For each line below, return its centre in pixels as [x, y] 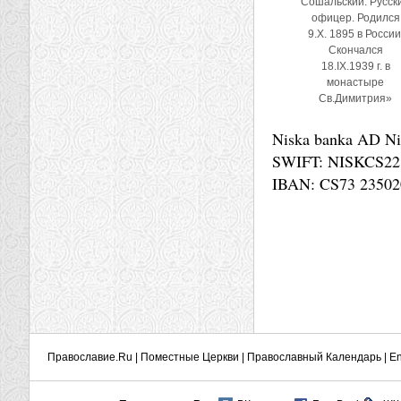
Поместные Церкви [190, 357]
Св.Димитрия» [355, 98]
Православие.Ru [90, 357]
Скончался [355, 50]
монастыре [355, 82]
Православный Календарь [314, 357]
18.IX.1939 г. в [355, 66]
